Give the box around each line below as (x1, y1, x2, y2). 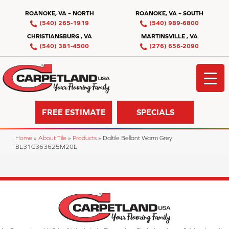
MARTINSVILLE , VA (141, 33, 198, 40)
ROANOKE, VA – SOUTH (135, 10, 204, 17)
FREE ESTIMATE (41, 107, 106, 117)
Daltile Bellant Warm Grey (103, 134, 172, 141)
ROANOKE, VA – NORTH (25, 10, 94, 17)
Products (73, 134, 97, 141)
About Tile (38, 134, 66, 141)
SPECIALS (136, 107, 174, 117)
